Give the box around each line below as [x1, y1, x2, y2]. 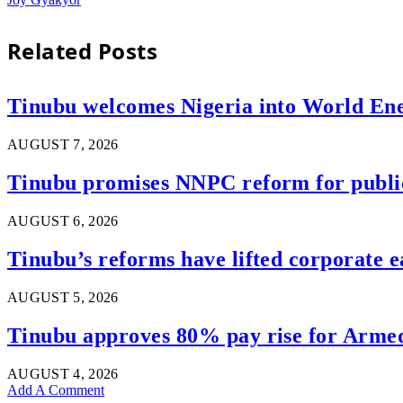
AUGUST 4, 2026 [7, 365, 119, 381]
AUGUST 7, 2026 [7, 137, 119, 153]
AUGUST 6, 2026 [7, 213, 119, 229]
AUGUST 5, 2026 [7, 289, 119, 305]
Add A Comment [7, 381, 104, 398]
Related [7, 36, 98, 67]
